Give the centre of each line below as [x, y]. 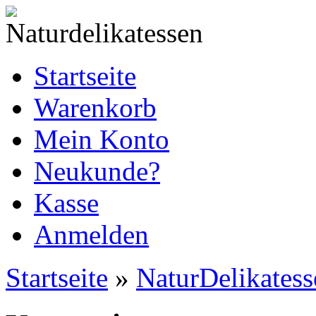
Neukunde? [97, 171]
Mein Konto [102, 139]
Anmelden [91, 235]
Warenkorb [95, 108]
